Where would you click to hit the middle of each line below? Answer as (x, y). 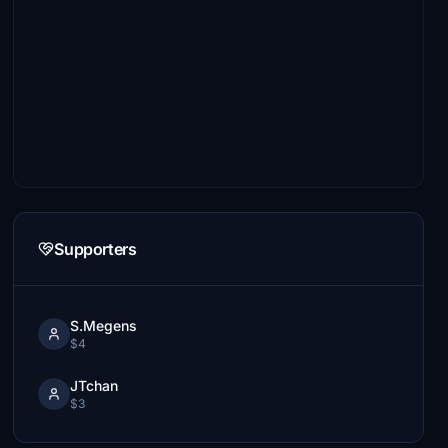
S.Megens (104, 325)
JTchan (94, 385)
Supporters (95, 249)
